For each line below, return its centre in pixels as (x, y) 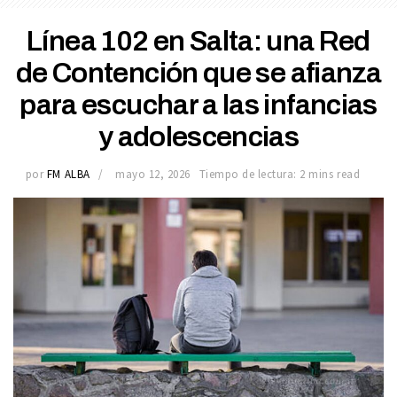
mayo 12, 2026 (153, 174)
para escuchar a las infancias (198, 105)
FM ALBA (68, 174)
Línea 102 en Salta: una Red (198, 41)
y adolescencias (198, 136)
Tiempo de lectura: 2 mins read (280, 174)
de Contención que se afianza (198, 73)
